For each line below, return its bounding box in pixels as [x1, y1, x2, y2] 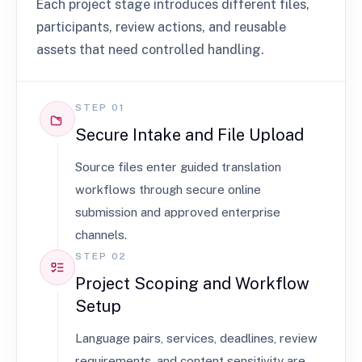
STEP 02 [75, 250, 127, 262]
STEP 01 [75, 102, 125, 113]
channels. [75, 228, 127, 242]
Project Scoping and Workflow [75, 274, 309, 293]
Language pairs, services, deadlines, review [75, 331, 318, 345]
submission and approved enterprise [75, 205, 280, 219]
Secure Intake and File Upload [75, 125, 304, 145]
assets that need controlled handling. [36, 42, 263, 57]
